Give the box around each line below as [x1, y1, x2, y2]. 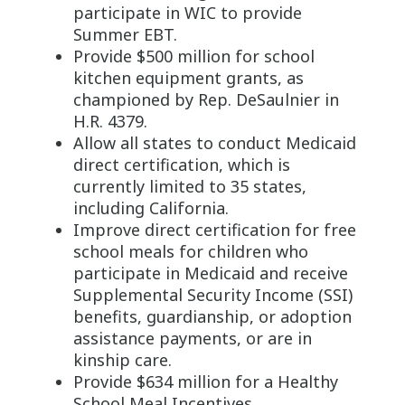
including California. [72, 196, 229, 219]
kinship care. [72, 348, 172, 371]
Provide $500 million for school [72, 44, 315, 67]
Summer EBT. [72, 23, 177, 45]
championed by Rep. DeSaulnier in [72, 88, 339, 110]
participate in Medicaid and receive [72, 261, 348, 284]
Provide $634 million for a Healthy [72, 370, 338, 392]
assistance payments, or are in [72, 326, 312, 349]
